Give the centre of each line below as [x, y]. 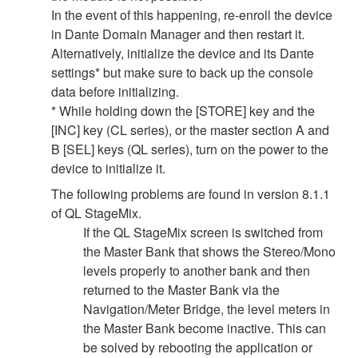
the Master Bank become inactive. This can [205, 328]
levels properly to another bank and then [197, 270]
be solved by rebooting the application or [198, 347]
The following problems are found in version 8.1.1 [191, 193]
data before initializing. [115, 91]
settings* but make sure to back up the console [182, 72]
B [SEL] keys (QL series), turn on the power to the [190, 149]
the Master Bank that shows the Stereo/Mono [209, 251]
